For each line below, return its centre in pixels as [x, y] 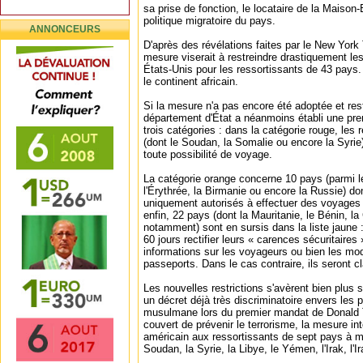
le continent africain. [191, 81]
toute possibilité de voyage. [208, 154]
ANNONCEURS [65, 29]
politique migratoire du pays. [209, 21]
